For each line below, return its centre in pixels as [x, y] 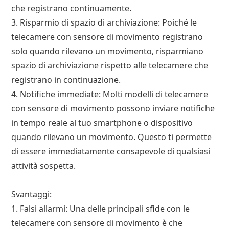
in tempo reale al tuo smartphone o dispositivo [102, 122]
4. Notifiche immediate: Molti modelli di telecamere [110, 94]
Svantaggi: [32, 194]
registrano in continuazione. [66, 79]
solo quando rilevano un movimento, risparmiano [108, 51]
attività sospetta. [44, 165]
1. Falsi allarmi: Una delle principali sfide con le [101, 208]
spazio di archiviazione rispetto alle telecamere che [110, 65]
